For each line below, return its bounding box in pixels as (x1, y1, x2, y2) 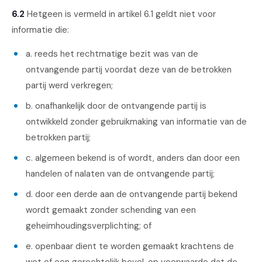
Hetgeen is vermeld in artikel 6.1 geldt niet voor (25, 8, 216, 20)
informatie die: (12, 24, 69, 36)
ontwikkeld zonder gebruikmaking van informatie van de (26, 116, 247, 127)
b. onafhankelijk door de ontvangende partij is (26, 100, 206, 112)
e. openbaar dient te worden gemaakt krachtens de (26, 240, 234, 252)
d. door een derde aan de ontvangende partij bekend (26, 188, 237, 200)
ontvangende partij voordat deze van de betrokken (26, 64, 232, 75)
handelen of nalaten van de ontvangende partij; (26, 168, 215, 180)
